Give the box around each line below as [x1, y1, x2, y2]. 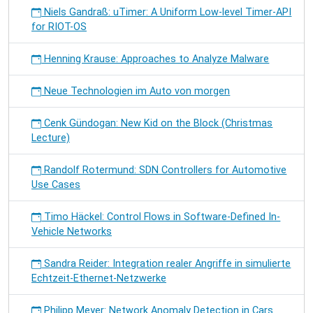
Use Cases [31, 179, 80, 191]
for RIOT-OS [31, 21, 87, 33]
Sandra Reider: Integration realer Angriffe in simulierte [41, 258, 291, 270]
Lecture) [31, 132, 70, 144]
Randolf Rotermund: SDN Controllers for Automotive [41, 164, 287, 176]
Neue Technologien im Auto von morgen [41, 85, 231, 97]
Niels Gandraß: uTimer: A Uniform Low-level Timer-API [41, 6, 292, 18]
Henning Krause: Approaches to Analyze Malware [41, 53, 270, 65]
